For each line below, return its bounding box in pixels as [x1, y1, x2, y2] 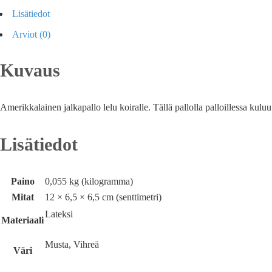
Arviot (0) [12, 29, 50, 39]
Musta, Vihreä [45, 239, 99, 250]
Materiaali [1, 214, 44, 225]
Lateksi [45, 208, 73, 219]
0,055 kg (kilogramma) [45, 175, 133, 186]
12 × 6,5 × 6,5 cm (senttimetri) [45, 191, 161, 202]
